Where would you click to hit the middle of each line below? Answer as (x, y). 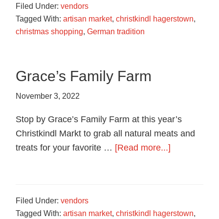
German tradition (116, 31)
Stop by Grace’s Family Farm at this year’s (99, 120)
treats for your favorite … (66, 148)
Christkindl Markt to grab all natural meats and (106, 134)
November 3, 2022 (48, 96)
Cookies (201, 9)
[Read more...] (143, 148)
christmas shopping (50, 31)
